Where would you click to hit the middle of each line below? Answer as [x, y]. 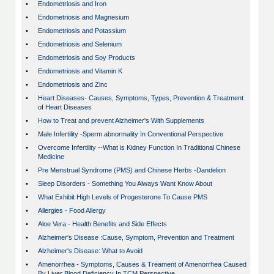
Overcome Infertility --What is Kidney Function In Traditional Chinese [139, 148]
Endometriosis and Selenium [80, 44]
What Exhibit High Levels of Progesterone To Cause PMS [123, 197]
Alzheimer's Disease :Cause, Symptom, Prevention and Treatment [136, 238]
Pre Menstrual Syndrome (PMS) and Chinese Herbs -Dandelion [132, 170]
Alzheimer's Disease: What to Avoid [90, 251]
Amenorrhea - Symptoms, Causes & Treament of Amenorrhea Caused [142, 265]
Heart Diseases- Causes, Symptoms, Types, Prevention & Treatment [141, 98]
